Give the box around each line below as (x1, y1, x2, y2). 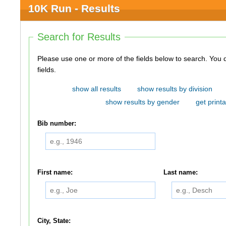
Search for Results (37, 31, 121, 42)
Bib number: (37, 120, 77, 128)
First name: (37, 168, 73, 176)
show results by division (137, 85, 212, 93)
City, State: (37, 217, 71, 224)
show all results (72, 85, 121, 93)
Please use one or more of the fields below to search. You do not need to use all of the (37, 54, 210, 63)
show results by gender (105, 98, 180, 106)
